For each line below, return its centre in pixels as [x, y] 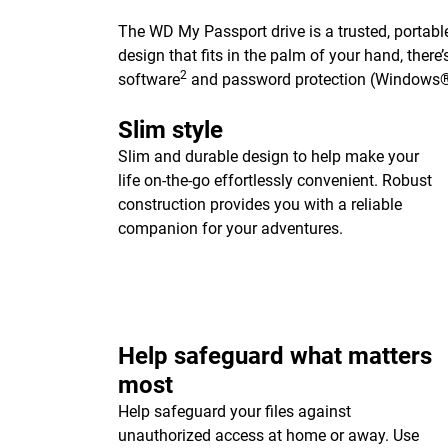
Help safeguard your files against [234, 411]
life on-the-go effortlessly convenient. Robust [275, 180]
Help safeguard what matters [275, 356]
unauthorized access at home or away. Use [268, 435]
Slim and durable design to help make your [268, 156]
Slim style [170, 130]
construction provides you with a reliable [260, 204]
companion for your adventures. [230, 228]
